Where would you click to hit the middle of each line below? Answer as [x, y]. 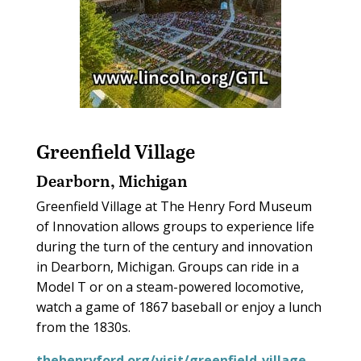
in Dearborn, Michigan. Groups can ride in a [167, 267]
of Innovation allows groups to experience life [175, 227]
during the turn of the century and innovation [174, 247]
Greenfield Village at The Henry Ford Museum [174, 207]
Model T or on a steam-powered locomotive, [170, 287]
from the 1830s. [83, 328]
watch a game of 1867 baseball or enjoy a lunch [178, 307]
